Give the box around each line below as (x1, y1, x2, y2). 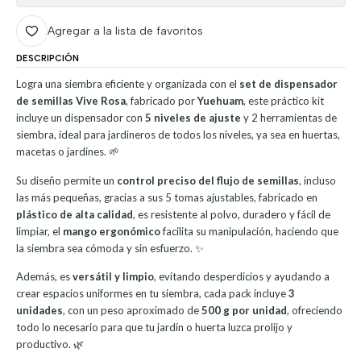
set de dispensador (239, 77, 338, 90)
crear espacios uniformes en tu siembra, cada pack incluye (15, 287, 288, 301)
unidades (15, 304, 63, 317)
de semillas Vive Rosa (15, 93, 126, 107)
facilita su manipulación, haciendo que (160, 224, 338, 238)
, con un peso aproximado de (62, 304, 201, 317)
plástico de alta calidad (15, 207, 133, 221)
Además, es (15, 270, 73, 284)
